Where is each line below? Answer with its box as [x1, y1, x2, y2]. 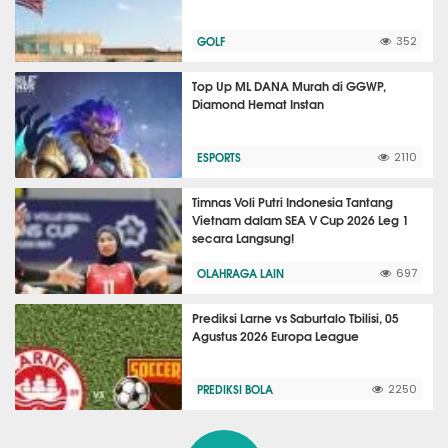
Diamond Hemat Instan [192, 94, 325, 114]
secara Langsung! [192, 228, 295, 248]
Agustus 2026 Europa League [192, 326, 360, 346]
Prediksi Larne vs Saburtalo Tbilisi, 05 [192, 308, 400, 328]
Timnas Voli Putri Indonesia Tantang [192, 192, 394, 212]
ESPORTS [197, 148, 242, 167]
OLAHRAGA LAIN [197, 264, 285, 283]
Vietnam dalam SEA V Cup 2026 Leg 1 [192, 210, 410, 230]
